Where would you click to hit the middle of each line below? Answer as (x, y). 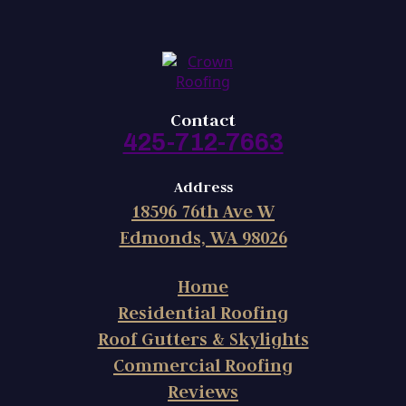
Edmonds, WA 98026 (203, 237)
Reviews (203, 391)
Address (203, 187)
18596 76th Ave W (203, 211)
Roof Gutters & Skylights (203, 339)
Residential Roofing (203, 313)
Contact (203, 120)
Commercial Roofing (203, 365)
